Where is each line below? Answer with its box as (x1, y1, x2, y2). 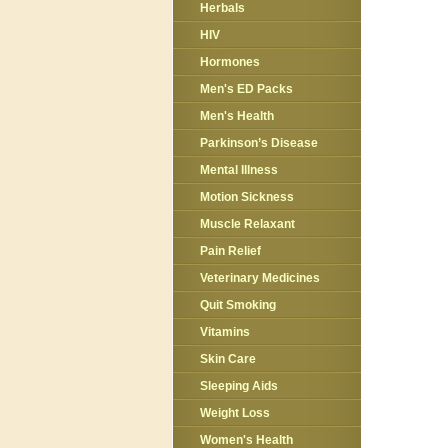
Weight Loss (200, 406, 270, 420)
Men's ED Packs (200, 82, 293, 96)
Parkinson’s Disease (200, 136, 318, 150)
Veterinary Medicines (200, 271, 320, 285)
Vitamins (200, 325, 250, 339)
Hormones (200, 55, 260, 69)
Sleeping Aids (200, 379, 278, 393)
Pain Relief (200, 244, 261, 258)
